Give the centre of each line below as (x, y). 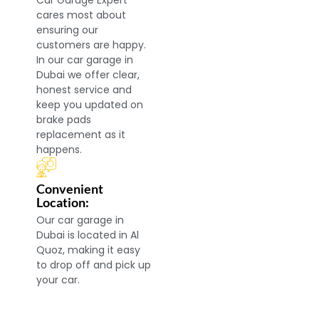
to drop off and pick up (94, 265)
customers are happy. (91, 45)
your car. (58, 280)
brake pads (64, 120)
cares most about (82, 15)
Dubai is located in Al (88, 235)
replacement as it (81, 135)
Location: (63, 203)
